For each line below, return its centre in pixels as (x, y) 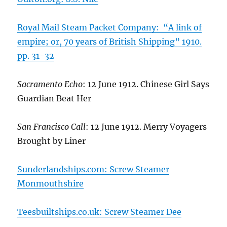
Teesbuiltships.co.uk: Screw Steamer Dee (100, 212)
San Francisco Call (52, 127)
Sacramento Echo (50, 84)
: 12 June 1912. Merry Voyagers (146, 127)
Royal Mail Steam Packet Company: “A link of (110, 28)
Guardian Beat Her (54, 99)
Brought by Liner (52, 141)
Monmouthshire (51, 184)
